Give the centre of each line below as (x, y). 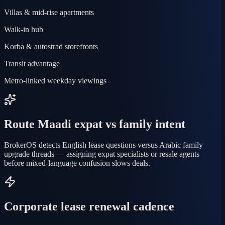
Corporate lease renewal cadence (89, 207)
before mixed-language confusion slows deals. (77, 163)
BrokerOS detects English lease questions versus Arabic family (103, 145)
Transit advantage (32, 63)
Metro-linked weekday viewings (55, 80)
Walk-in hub (24, 29)
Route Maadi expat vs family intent (95, 124)
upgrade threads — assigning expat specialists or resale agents (102, 154)
